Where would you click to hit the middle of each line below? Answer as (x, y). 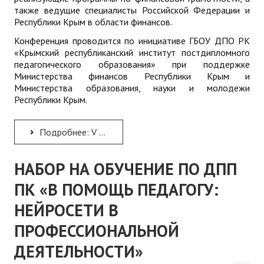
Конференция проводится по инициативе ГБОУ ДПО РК (132, 40)
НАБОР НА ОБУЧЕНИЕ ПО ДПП (126, 169)
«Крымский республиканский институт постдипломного (132, 52)
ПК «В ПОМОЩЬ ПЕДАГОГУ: (116, 189)
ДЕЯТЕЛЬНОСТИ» (79, 251)
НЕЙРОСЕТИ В (66, 210)
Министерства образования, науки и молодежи (132, 88)
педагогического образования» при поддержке (132, 64)
